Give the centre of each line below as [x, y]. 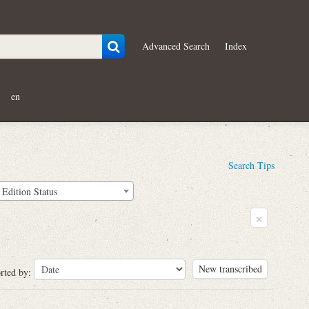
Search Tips [251, 165]
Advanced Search [176, 46]
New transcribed [230, 269]
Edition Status [30, 191]
